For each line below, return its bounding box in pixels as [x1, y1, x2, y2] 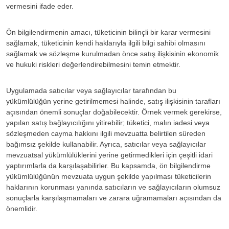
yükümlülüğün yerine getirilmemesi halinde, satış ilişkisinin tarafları [6, 97, 220, 105]
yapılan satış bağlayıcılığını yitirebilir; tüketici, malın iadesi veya [6, 118, 210, 127]
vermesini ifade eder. [6, 2, 74, 10]
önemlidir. [6, 204, 37, 213]
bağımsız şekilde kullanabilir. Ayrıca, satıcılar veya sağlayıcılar [6, 140, 206, 148]
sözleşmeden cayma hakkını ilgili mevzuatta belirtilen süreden [6, 129, 205, 138]
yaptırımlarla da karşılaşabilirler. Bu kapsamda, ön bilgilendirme [6, 161, 211, 170]
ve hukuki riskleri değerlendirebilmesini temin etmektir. [6, 60, 180, 68]
